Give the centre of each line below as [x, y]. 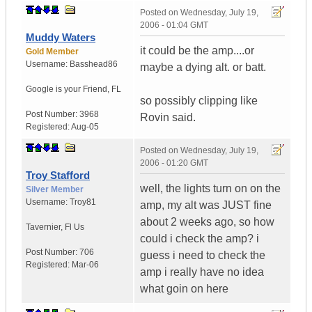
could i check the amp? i [200, 239]
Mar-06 [85, 265]
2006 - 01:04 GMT [174, 25]
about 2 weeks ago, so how [207, 222]
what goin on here [184, 289]
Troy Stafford [58, 175]
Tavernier [43, 227]
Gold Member [52, 52]
